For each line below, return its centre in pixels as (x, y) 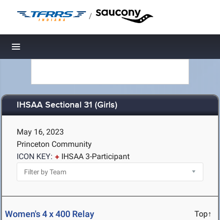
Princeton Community (54, 144)
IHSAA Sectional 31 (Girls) (67, 105)
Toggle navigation (49, 49)
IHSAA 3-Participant (96, 156)
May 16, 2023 (40, 132)
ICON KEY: (35, 156)
